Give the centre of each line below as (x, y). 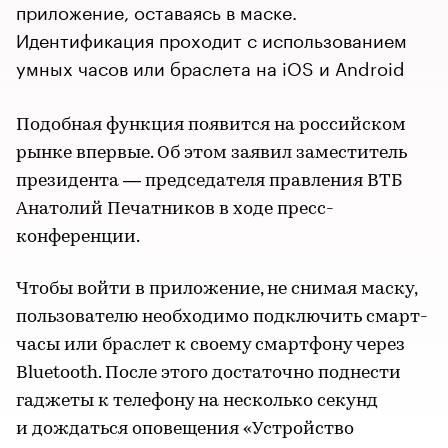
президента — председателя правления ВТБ (209, 181)
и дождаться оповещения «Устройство (185, 429)
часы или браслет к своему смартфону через (210, 345)
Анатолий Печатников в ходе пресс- (175, 209)
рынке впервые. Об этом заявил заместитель (211, 153)
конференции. (78, 237)
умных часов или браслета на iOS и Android (210, 66)
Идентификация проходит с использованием (211, 38)
